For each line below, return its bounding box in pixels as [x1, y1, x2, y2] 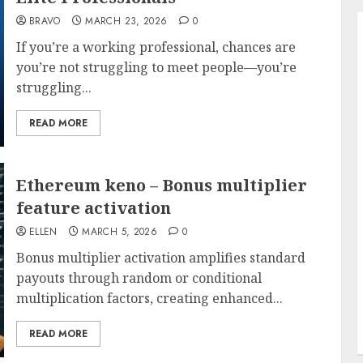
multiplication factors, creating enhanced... [15, 288, 283, 307]
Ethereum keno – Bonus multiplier [15, 173, 307, 196]
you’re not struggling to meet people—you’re [15, 58, 297, 76]
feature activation [15, 196, 171, 219]
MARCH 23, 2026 [85, 13, 168, 28]
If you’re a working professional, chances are [15, 37, 296, 56]
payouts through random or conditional [15, 268, 262, 287]
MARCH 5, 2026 [82, 224, 158, 239]
